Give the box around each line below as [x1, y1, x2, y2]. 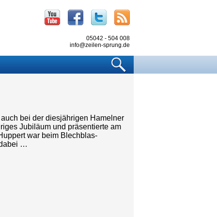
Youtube [62, 10, 90, 18]
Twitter [108, 10, 131, 18]
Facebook [85, 10, 119, 18]
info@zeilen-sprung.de [70, 42, 130, 48]
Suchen [130, 56, 157, 64]
